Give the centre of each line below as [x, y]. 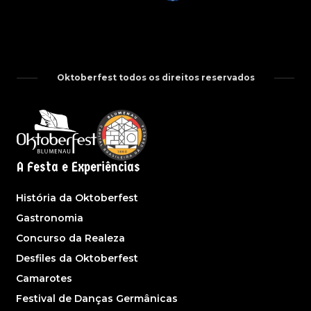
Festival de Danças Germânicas [97, 299]
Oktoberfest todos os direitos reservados [155, 78]
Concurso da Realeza [70, 238]
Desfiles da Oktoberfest [77, 259]
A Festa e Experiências [78, 167]
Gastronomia [50, 218]
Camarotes [44, 279]
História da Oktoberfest [77, 198]
